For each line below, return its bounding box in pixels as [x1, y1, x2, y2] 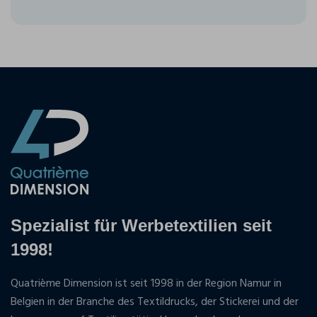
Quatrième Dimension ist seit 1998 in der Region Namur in [11, 275, 282, 294]
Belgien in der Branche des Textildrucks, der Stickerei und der [11, 293, 299, 312]
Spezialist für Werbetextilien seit [11, 216, 272, 236]
